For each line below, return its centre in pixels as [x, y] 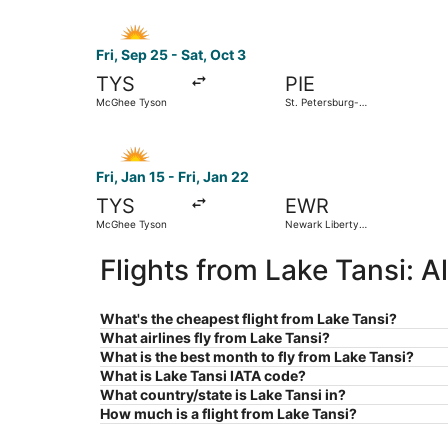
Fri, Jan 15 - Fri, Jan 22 [172, 177]
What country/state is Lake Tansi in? [223, 395]
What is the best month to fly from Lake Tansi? [257, 357]
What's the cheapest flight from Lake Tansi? [248, 319]
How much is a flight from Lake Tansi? [228, 414]
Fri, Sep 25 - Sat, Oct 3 [171, 55]
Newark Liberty [321, 224]
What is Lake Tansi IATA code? [203, 376]
